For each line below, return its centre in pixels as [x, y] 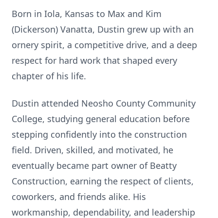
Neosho [97, 103]
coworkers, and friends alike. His [79, 197]
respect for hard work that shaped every [94, 60]
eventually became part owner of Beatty [94, 165]
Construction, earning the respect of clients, [103, 181]
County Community [154, 103]
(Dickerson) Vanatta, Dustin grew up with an [103, 29]
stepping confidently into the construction [99, 134]
